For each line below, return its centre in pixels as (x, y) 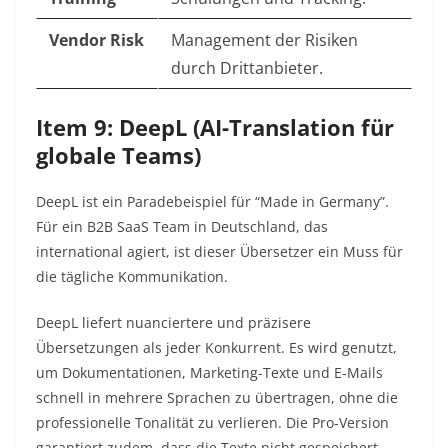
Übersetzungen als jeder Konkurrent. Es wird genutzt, (216, 348)
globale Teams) (118, 155)
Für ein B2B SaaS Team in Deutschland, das (182, 227)
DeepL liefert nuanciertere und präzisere (173, 323)
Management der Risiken (264, 40)
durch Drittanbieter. (247, 68)
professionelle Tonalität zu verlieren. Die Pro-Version (212, 423)
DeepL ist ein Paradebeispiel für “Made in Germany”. (212, 202)
